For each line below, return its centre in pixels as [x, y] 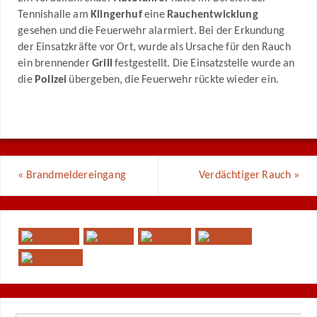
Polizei [51, 80]
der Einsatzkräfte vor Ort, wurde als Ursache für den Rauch [154, 47]
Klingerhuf [116, 15]
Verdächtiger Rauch [246, 176]
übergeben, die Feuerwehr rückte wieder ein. [173, 80]
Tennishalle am [54, 15]
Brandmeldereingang [75, 176]
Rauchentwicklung [212, 15]
